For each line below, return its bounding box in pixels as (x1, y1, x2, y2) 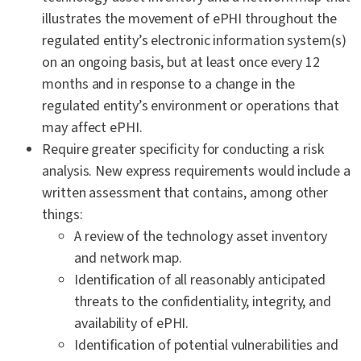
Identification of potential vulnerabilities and (74, 335, 338, 356)
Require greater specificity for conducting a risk (42, 139, 324, 160)
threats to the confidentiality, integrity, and (74, 292, 332, 313)
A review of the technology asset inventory (74, 226, 328, 247)
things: (42, 205, 83, 226)
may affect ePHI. (42, 118, 143, 139)
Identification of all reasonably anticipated (74, 270, 326, 291)
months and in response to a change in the (42, 74, 295, 95)
